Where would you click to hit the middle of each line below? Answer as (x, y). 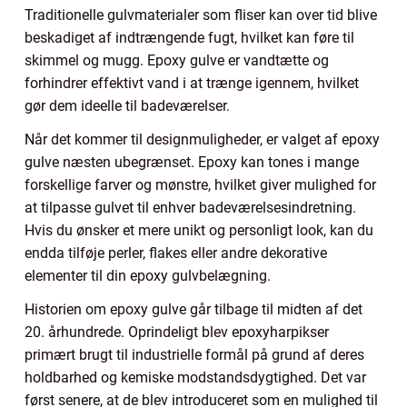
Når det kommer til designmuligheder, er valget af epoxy (202, 139)
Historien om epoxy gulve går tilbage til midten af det (194, 309)
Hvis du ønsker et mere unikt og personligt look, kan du (199, 230)
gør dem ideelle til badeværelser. (127, 105)
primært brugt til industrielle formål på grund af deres (194, 354)
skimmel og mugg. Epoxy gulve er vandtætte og (177, 60)
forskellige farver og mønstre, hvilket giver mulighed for (200, 184)
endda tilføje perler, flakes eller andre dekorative (176, 253)
